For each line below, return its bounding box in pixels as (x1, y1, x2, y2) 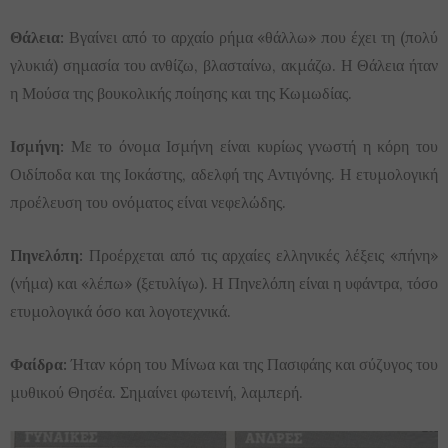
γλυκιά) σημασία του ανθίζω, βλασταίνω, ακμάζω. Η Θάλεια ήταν (10, 55, 438, 76)
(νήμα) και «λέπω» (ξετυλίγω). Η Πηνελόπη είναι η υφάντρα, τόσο (10, 273, 438, 294)
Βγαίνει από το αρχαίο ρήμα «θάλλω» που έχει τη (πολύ (64, 27, 438, 48)
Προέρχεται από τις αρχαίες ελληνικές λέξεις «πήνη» (83, 245, 438, 266)
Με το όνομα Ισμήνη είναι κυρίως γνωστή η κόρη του (64, 136, 438, 157)
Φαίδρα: (10, 354, 67, 375)
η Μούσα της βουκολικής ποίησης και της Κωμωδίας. (10, 83, 352, 104)
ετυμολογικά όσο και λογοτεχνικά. (10, 301, 231, 322)
